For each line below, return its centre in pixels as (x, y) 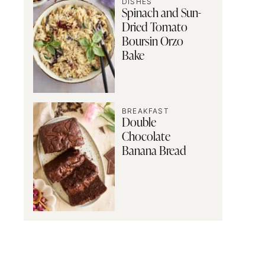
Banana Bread (154, 152)
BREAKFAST (146, 111)
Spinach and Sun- (161, 14)
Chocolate (146, 138)
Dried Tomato (155, 28)
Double (139, 124)
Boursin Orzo (153, 42)
